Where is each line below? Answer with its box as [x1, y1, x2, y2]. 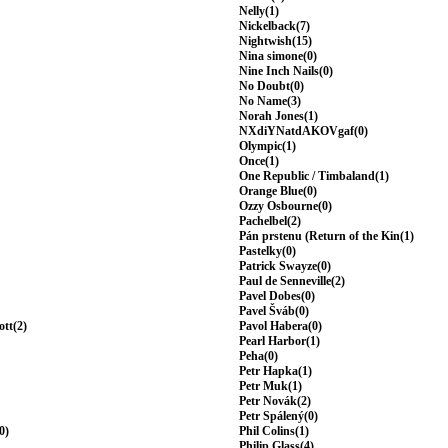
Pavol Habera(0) [239, 319, 322, 334]
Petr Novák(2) [239, 394, 311, 409]
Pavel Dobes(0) [239, 289, 315, 304]
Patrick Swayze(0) [239, 259, 331, 274]
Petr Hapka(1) [239, 364, 312, 379]
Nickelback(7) [239, 19, 310, 34]
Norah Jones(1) [239, 109, 318, 124]
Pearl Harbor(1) [239, 334, 320, 349]
